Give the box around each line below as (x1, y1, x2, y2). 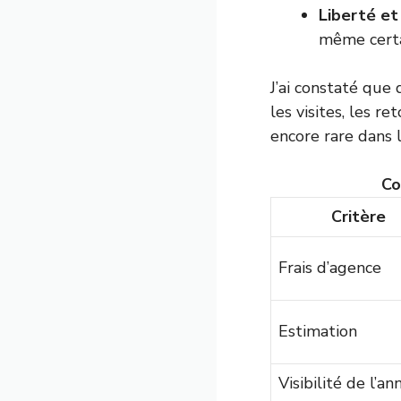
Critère (330, 206, 386, 227)
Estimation (278, 320, 357, 342)
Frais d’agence (278, 257, 381, 278)
